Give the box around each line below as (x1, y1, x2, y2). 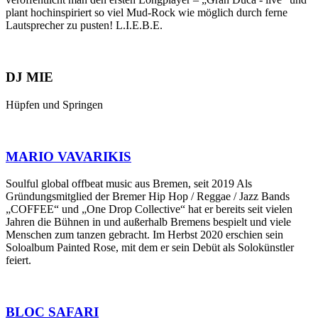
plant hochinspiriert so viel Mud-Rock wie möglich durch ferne (6, 6, 287, 19)
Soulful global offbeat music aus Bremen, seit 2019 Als (6, 177, 252, 190)
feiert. (6, 254, 31, 267)
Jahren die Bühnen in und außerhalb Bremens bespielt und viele (6, 216, 291, 229)
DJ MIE (6, 70, 53, 85)
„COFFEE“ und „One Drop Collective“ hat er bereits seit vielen (6, 203, 292, 216)
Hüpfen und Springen (6, 98, 103, 111)
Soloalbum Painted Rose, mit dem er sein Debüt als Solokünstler (6, 241, 294, 254)
